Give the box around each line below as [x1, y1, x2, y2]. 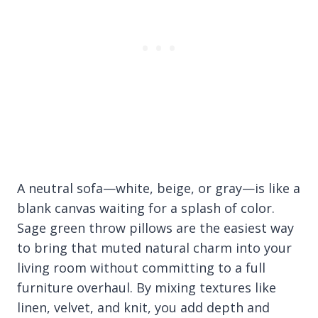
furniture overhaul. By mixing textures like [17, 279, 276, 296]
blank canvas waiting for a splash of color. [17, 199, 275, 216]
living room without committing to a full [17, 259, 265, 276]
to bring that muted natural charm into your [17, 239, 292, 256]
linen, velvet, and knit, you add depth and [17, 299, 270, 316]
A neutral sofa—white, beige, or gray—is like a [17, 180, 300, 197]
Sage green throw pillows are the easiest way [17, 219, 294, 236]
